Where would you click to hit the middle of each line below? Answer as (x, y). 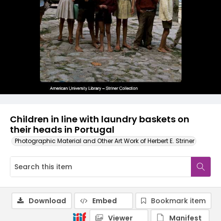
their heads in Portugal (62, 129)
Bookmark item (178, 201)
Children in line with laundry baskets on (100, 119)
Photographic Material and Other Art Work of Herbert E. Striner (105, 141)
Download (47, 201)
